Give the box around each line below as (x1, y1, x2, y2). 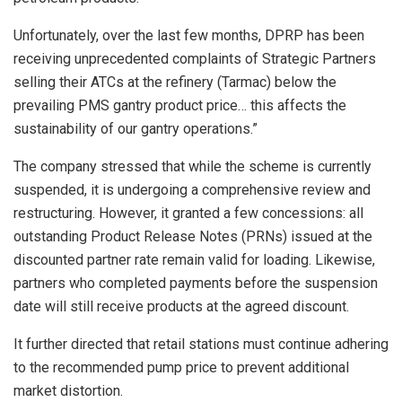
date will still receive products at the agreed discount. (13, 297, 349, 315)
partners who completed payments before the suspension (13, 274, 378, 292)
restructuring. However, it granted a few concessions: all (13, 204, 363, 222)
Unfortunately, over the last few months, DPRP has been (13, 26, 364, 44)
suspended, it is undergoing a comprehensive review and (13, 180, 371, 198)
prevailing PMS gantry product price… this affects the (13, 96, 346, 114)
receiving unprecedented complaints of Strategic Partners (13, 49, 376, 67)
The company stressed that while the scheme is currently (13, 157, 371, 175)
